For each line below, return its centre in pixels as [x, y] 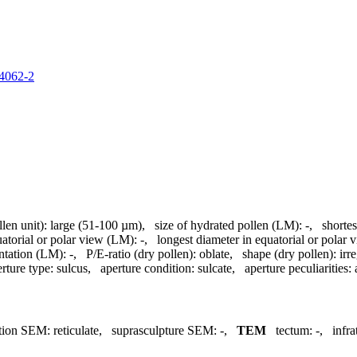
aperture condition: [147, 268]
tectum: [294, 331]
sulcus [72, 268]
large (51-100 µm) [96, 225]
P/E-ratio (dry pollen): [141, 253]
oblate [214, 253]
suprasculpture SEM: [164, 331]
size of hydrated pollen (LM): [228, 225]
